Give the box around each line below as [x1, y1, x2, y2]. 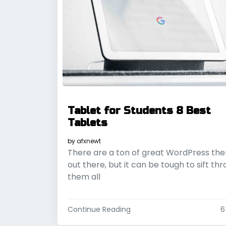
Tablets [68, 117, 107, 130]
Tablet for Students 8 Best [68, 104, 211, 118]
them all [68, 171, 100, 183]
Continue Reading [68, 204, 131, 215]
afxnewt [77, 137, 101, 146]
